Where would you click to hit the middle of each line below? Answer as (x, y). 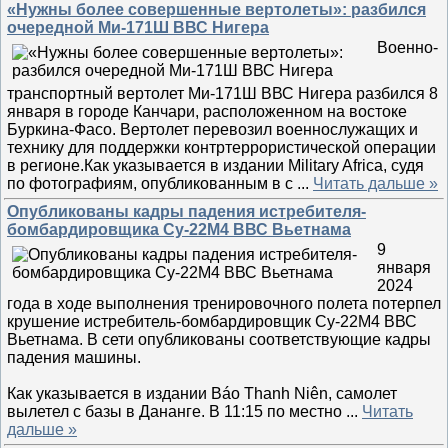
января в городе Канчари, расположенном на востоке (207, 111)
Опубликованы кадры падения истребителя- (186, 211)
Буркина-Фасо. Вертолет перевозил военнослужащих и (212, 129)
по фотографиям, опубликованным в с (152, 183)
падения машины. (74, 357)
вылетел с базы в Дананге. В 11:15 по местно (176, 411)
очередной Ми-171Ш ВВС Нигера (138, 27)
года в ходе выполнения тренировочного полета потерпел (224, 303)
